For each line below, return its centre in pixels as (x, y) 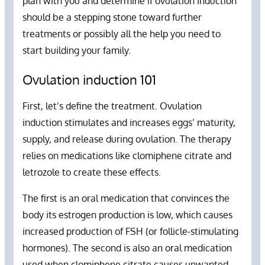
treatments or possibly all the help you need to (122, 33)
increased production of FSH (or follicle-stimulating (130, 232)
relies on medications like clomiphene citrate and (127, 156)
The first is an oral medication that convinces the (126, 198)
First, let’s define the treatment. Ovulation (112, 106)
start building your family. (78, 50)
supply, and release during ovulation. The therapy (127, 139)
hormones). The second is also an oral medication (127, 248)
